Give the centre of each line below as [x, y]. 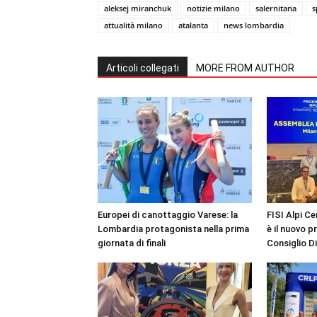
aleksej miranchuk [138, 8]
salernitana [276, 8]
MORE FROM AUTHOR [245, 68]
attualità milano [133, 25]
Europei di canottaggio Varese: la [168, 215]
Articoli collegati [143, 68]
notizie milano [213, 8]
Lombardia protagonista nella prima [173, 229]
